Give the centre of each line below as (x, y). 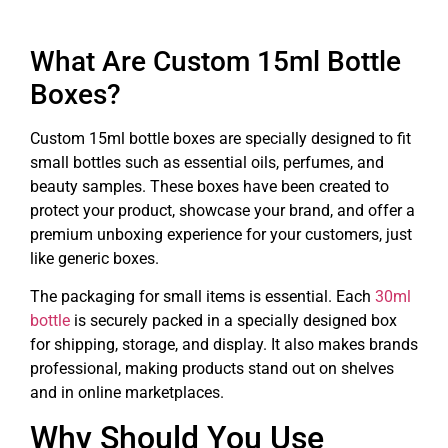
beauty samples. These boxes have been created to (209, 186)
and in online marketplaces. (127, 392)
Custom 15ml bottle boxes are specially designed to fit (220, 138)
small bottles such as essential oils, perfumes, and (207, 162)
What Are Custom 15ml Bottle (215, 61)
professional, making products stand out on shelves (212, 368)
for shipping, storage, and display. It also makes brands (224, 344)
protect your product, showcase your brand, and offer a (222, 210)
